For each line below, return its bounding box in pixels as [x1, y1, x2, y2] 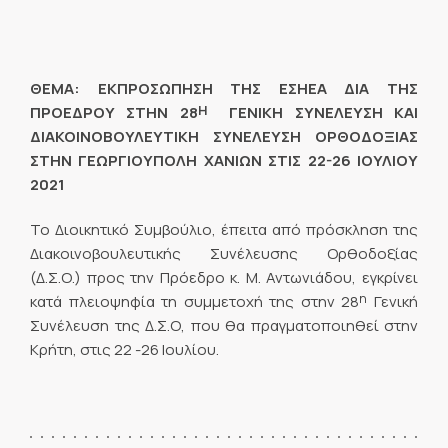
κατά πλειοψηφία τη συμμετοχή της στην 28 [30, 290, 360, 312]
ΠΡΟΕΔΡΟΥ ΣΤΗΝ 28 [30, 102, 198, 124]
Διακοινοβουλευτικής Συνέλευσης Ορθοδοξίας [30, 242, 418, 264]
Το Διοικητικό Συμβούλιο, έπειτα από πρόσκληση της [30, 218, 418, 240]
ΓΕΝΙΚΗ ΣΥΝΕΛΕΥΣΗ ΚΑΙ [218, 102, 419, 124]
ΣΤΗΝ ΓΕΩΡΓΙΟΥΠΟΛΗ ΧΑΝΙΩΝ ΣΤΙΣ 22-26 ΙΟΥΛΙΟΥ [30, 150, 418, 172]
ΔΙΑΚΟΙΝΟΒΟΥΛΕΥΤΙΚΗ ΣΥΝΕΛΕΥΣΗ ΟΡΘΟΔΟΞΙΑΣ [30, 126, 418, 148]
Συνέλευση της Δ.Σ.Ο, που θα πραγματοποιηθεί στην [30, 314, 418, 336]
